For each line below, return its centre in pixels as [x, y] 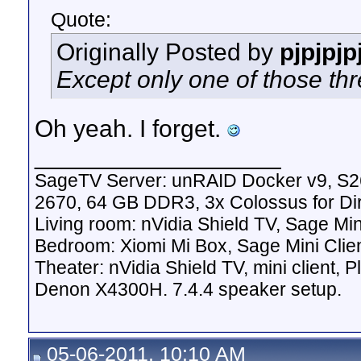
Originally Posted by [168, 52]
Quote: [81, 19]
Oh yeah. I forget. [131, 129]
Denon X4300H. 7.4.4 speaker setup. [188, 289]
